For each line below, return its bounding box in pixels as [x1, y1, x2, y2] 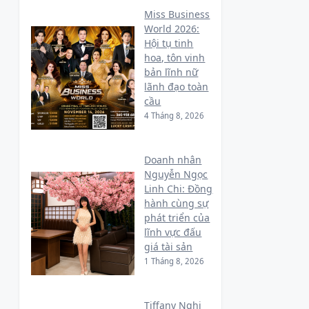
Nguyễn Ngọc [144, 167, 208, 181]
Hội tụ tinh [144, 36, 194, 50]
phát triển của [144, 210, 210, 224]
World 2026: [144, 21, 200, 35]
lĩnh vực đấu [144, 225, 202, 239]
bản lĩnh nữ [144, 65, 199, 79]
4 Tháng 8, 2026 [144, 110, 205, 121]
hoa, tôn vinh [144, 50, 206, 64]
